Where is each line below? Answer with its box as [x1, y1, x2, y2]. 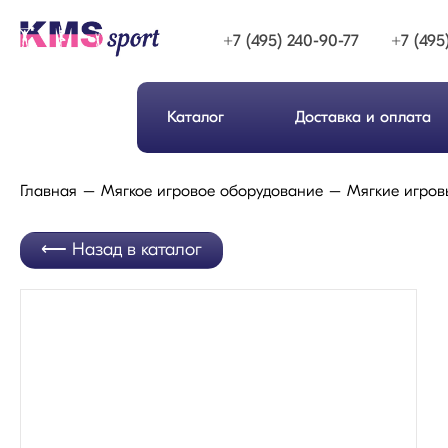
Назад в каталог [72, 241, 202, 260]
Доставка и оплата [295, 110, 432, 126]
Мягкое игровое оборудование [101, 184, 323, 200]
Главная [20, 184, 77, 200]
